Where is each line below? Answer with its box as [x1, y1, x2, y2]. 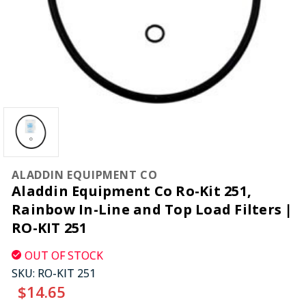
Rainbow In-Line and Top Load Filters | [12, 199, 293, 219]
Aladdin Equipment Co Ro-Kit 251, [12, 181, 251, 200]
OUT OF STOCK [25, 247, 103, 263]
